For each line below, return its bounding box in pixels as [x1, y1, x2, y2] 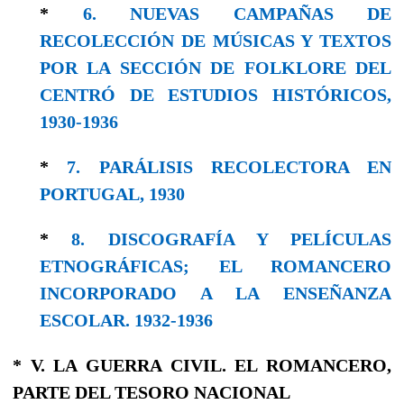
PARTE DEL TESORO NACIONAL [13, 381, 290, 402]
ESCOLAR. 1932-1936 [40, 309, 213, 330]
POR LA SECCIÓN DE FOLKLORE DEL [40, 57, 391, 78]
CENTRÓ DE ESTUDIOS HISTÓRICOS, [40, 84, 391, 105]
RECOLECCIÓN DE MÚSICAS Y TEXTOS [40, 30, 391, 50]
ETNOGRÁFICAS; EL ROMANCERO [40, 255, 391, 276]
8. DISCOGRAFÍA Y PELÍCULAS [71, 228, 391, 249]
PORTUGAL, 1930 [40, 183, 185, 204]
